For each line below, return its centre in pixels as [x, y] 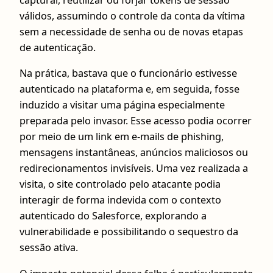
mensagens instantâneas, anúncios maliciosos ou [134, 153]
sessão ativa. [49, 248]
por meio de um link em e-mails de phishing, [122, 137]
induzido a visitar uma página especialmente [122, 105]
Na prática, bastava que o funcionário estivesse [128, 73]
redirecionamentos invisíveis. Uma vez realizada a [134, 168]
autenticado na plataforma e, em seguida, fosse [129, 89]
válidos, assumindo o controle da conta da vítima [132, 16]
